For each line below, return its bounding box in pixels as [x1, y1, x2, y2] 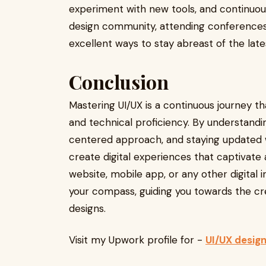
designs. [69, 202, 106, 215]
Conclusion [69, 69, 169, 94]
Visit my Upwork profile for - [69, 233, 205, 246]
